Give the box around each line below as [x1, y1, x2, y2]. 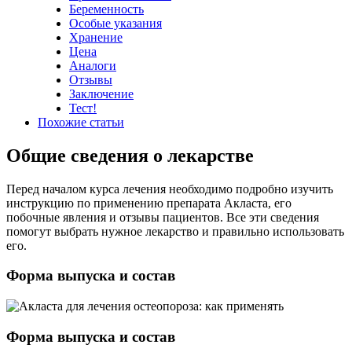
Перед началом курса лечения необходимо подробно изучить [6, 181, 333, 196]
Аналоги [69, 58, 116, 72]
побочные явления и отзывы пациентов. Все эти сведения [6, 210, 319, 224]
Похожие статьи [38, 115, 124, 129]
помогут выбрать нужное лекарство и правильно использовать [6, 224, 344, 238]
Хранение [69, 30, 123, 44]
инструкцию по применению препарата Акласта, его [6, 196, 291, 210]
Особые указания [69, 16, 162, 30]
